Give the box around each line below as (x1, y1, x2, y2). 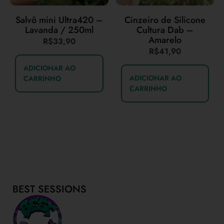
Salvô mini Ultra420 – (15, 13, 103, 26)
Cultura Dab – (136, 23, 193, 36)
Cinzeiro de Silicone (124, 13, 205, 26)
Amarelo (148, 33, 181, 46)
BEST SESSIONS (12, 182, 86, 197)
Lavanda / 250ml (24, 23, 93, 36)
